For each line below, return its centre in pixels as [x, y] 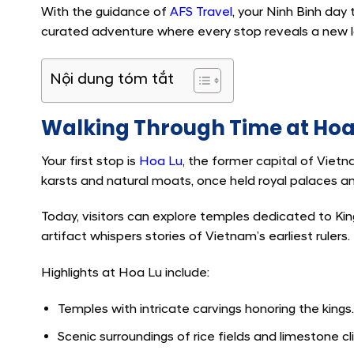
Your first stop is [90, 161]
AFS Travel [201, 11]
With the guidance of [105, 11]
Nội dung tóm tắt [112, 79]
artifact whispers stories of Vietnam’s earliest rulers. [196, 237]
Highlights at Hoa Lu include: [125, 273]
